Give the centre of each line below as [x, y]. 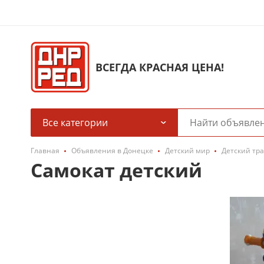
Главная [45, 151]
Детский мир [187, 151]
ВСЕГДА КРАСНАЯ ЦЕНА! [160, 67]
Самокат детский [116, 170]
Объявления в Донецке [112, 151]
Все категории [75, 123]
